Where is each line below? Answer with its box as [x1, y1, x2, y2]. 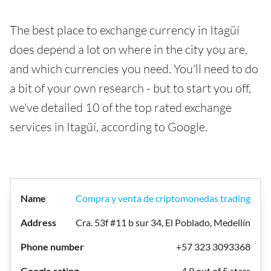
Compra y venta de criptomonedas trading [76, 192, 250, 204]
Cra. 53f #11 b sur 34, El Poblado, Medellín [76, 217, 250, 228]
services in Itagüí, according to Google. [10, 119, 207, 134]
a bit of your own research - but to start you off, [10, 80, 251, 96]
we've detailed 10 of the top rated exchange [10, 100, 232, 115]
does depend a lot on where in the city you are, [10, 42, 247, 57]
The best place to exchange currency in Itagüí [10, 22, 240, 38]
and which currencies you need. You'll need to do [10, 61, 258, 76]
